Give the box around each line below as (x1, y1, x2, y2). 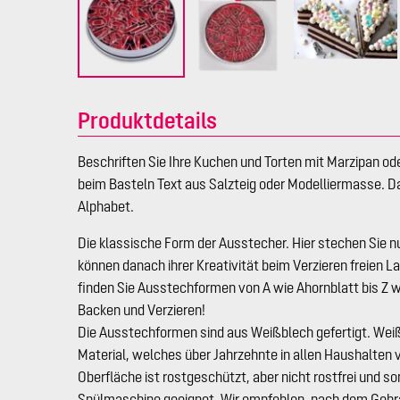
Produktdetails (78, 106, 217, 133)
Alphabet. (78, 197, 134, 214)
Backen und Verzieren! (78, 301, 205, 318)
